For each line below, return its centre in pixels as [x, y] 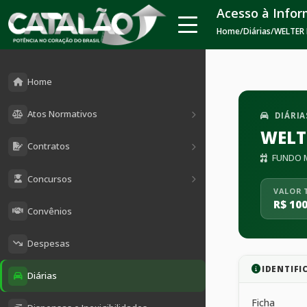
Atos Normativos [62, 114]
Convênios [50, 211]
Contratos [49, 146]
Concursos [50, 179]
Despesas [49, 244]
